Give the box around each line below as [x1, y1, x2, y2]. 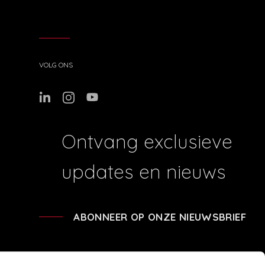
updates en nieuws [61, 159, 226, 183]
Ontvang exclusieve [61, 129, 232, 153]
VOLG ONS [39, 60, 73, 69]
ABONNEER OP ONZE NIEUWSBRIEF [73, 210, 246, 223]
